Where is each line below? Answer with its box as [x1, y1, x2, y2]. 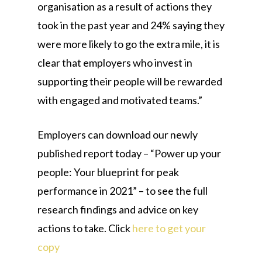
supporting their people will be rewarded [37, 75, 222, 88]
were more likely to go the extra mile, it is [37, 37, 220, 50]
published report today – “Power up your [37, 147, 221, 160]
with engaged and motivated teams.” [37, 94, 202, 106]
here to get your [132, 222, 206, 235]
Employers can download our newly [37, 128, 198, 141]
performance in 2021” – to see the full [37, 184, 208, 197]
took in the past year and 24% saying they [37, 19, 225, 32]
